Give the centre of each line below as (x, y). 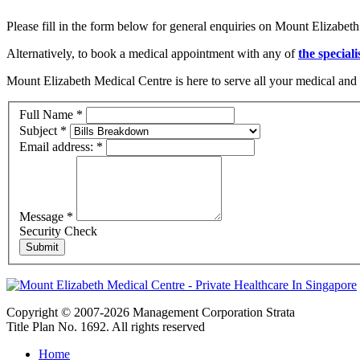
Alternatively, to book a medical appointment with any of (152, 53)
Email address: (58, 147)
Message (43, 217)
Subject (40, 131)
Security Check (58, 231)
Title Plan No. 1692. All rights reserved (106, 327)
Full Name (48, 115)
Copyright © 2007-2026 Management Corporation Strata (151, 313)
